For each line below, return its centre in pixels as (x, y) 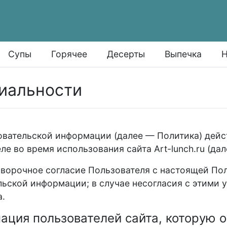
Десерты (126, 54)
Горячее (69, 54)
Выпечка (183, 54)
